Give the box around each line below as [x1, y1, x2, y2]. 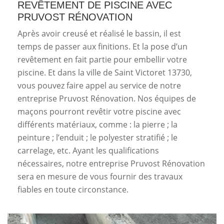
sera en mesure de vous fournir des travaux [17, 171, 182, 182]
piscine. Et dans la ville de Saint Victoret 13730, [17, 67, 192, 78]
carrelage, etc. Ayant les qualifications [17, 145, 159, 156]
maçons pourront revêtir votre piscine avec [17, 106, 181, 117]
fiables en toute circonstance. [17, 184, 128, 195]
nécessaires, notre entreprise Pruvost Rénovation [17, 158, 205, 169]
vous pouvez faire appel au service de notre [17, 80, 181, 91]
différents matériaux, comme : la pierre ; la [17, 119, 177, 130]
